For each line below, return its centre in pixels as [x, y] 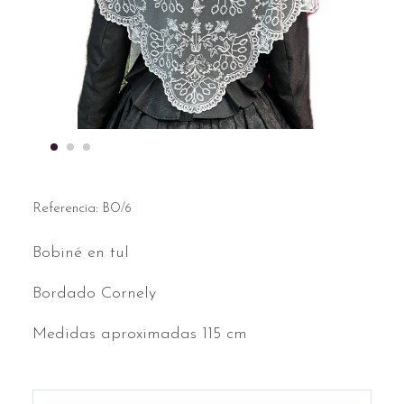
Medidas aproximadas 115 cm [140, 335]
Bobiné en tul [81, 253]
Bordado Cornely [97, 294]
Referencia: [68, 209]
